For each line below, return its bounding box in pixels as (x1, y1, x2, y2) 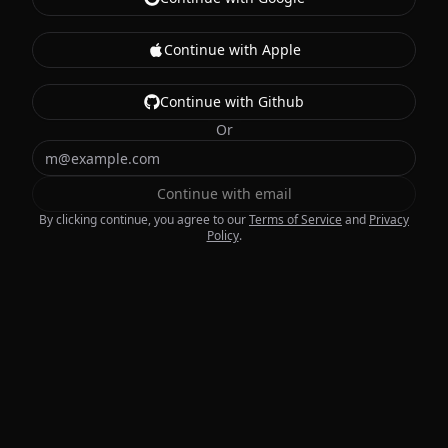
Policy (206, 227, 239, 244)
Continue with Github (160, 92, 304, 111)
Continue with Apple (163, 40, 301, 59)
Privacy (369, 211, 409, 228)
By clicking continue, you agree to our (39, 211, 246, 228)
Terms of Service (249, 211, 342, 228)
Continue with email (156, 184, 292, 203)
